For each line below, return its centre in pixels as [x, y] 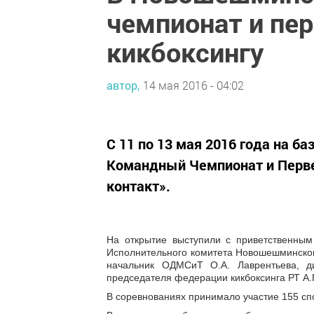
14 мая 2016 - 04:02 [193, 85]
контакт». [138, 186]
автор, [123, 85]
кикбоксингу [185, 52]
